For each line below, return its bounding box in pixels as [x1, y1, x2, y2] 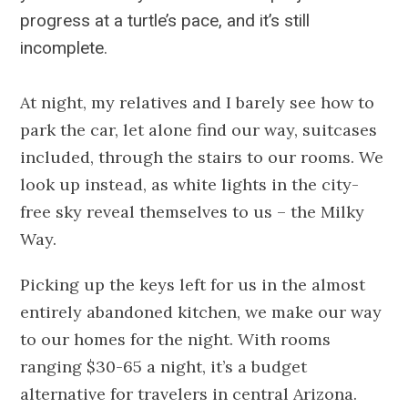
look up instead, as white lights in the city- [20, 173, 360, 195]
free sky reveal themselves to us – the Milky [20, 200, 365, 222]
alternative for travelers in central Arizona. [20, 382, 358, 404]
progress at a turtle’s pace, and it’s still [20, 9, 311, 31]
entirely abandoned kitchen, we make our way [20, 301, 382, 322]
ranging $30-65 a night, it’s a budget [20, 355, 308, 377]
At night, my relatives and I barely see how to [20, 91, 375, 113]
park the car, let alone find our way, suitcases [20, 118, 378, 140]
